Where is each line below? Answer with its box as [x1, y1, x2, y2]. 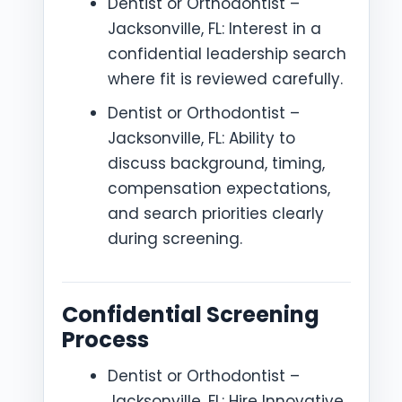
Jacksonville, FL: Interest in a [108, 18, 321, 39]
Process [62, 325, 149, 354]
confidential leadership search [108, 43, 346, 65]
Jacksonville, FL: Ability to [108, 127, 295, 149]
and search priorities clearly [108, 203, 324, 224]
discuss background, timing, [108, 153, 325, 174]
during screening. [108, 228, 242, 249]
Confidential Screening [62, 300, 319, 329]
